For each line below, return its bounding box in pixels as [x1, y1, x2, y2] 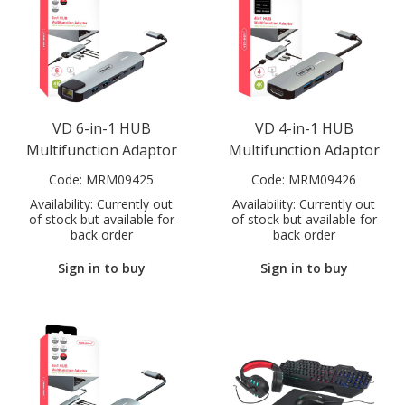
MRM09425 [86, 171, 154, 189]
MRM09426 [288, 171, 356, 189]
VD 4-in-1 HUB [254, 118, 353, 139]
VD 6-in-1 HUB [52, 118, 151, 139]
